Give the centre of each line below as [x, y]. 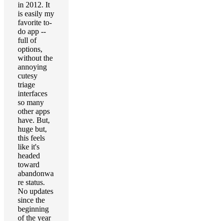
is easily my [36, 14]
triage [26, 85]
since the [31, 200]
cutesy [28, 76]
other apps [34, 111]
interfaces [33, 93]
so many [31, 102]
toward [29, 165]
